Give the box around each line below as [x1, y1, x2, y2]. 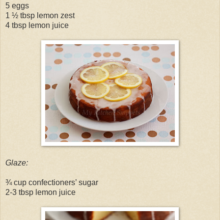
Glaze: [5, 158, 28, 167]
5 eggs [5, 1, 29, 10]
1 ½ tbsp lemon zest [5, 11, 75, 20]
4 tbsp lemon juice [5, 21, 69, 29]
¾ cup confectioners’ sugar [5, 178, 98, 187]
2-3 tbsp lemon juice [5, 188, 76, 196]
